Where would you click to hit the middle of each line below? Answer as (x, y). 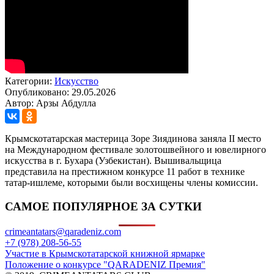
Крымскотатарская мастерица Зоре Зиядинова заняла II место (133, 138)
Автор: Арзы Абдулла (50, 103)
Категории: (30, 81)
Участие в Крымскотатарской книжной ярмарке (105, 254)
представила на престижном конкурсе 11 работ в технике (125, 171)
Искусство (76, 81)
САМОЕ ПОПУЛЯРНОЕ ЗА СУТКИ (103, 206)
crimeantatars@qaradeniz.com (63, 232)
